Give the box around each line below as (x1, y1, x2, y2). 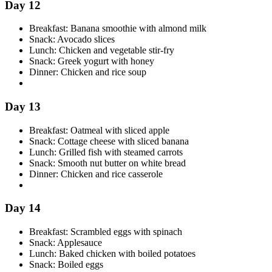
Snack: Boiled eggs (29, 259, 103, 270)
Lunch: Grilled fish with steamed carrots (29, 146, 183, 157)
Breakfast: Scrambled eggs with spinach (29, 226, 182, 237)
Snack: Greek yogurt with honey (29, 56, 154, 67)
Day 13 (5, 100, 41, 114)
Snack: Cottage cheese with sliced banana (29, 135, 189, 146)
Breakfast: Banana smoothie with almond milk (29, 23, 206, 34)
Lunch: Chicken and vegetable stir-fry (29, 45, 174, 56)
